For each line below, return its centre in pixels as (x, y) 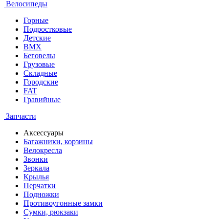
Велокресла (43, 150)
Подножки (41, 194)
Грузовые (39, 64)
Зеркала (36, 168)
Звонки (36, 159)
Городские (41, 82)
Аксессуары (44, 133)
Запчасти (20, 116)
